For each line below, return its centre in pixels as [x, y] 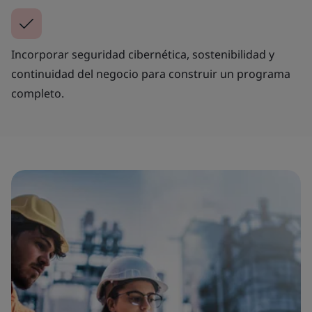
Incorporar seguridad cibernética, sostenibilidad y [143, 54]
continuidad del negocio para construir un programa [151, 74]
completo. [38, 93]
